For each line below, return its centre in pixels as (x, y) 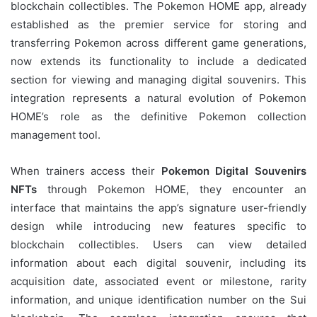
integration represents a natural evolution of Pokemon (158, 98)
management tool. (56, 134)
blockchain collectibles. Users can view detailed (158, 244)
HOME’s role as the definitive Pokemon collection (158, 116)
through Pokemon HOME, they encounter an (172, 189)
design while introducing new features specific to (158, 226)
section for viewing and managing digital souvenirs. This (158, 79)
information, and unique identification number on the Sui (158, 299)
